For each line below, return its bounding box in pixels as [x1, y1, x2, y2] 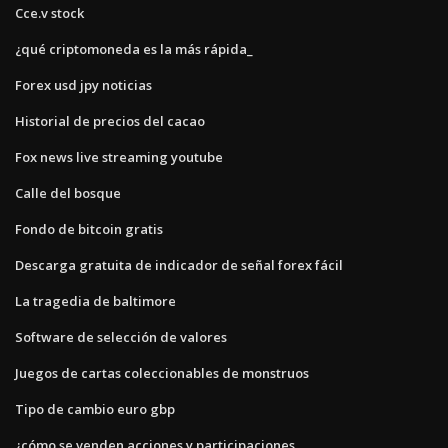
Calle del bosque [15, 183, 121, 202]
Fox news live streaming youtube [15, 147, 223, 166]
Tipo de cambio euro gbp [15, 399, 175, 418]
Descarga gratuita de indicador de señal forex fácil [15, 255, 343, 274]
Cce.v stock [15, 3, 84, 22]
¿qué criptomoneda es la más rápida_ [15, 39, 253, 58]
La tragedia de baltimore [15, 291, 176, 310]
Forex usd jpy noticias [15, 75, 152, 94]
